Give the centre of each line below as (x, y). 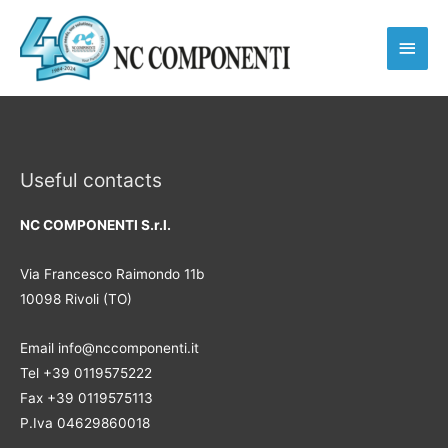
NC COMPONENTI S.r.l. (95, 225)
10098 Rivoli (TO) (76, 299)
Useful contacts (91, 180)
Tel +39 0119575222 (86, 373)
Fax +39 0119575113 (86, 398)
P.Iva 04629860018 (85, 423)
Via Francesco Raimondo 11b (112, 274)
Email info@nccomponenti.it (109, 348)
